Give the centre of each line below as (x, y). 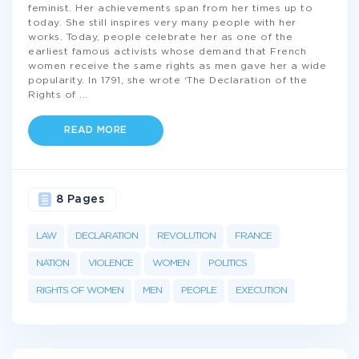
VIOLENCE (111, 263)
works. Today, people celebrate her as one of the (160, 37)
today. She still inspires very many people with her (162, 23)
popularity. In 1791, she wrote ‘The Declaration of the (167, 81)
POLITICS (228, 263)
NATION (52, 263)
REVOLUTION (186, 236)
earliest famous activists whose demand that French (167, 52)
